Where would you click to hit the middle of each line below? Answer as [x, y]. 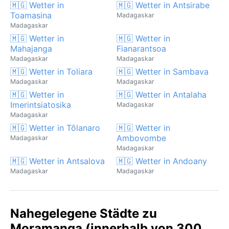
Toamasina [31, 15]
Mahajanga [31, 48]
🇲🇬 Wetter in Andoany [162, 161]
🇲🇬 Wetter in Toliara [51, 71]
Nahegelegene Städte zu [84, 213]
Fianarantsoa [141, 48]
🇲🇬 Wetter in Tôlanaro [55, 128]
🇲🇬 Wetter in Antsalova [58, 161]
